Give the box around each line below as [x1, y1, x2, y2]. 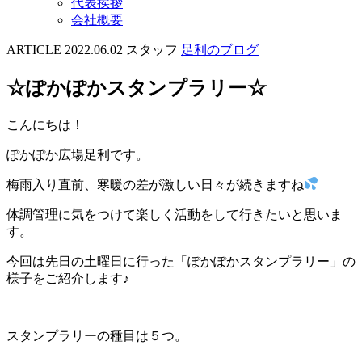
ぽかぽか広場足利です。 [6, 147, 149, 162]
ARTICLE [6, 43, 61, 57]
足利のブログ [181, 43, 259, 57]
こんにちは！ [6, 117, 84, 132]
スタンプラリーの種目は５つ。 [6, 328, 187, 343]
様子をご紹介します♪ [6, 271, 129, 285]
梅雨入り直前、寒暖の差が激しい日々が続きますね [6, 177, 304, 192]
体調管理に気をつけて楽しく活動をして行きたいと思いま [6, 207, 343, 221]
